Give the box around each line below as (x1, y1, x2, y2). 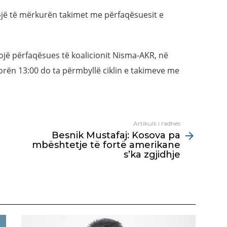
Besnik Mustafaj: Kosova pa (52, 130, 180, 141)
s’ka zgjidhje (124, 149, 180, 161)
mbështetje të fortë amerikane (32, 139, 180, 151)
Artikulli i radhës (133, 120, 180, 128)
